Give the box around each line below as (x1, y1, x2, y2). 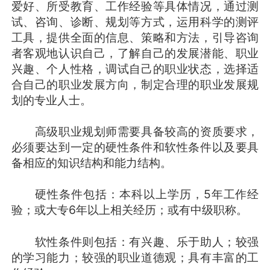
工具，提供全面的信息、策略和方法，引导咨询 (11, 30, 259, 45)
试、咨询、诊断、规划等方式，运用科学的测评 (11, 14, 259, 29)
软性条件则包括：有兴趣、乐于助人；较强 (11, 234, 259, 249)
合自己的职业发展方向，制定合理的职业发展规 (11, 77, 259, 92)
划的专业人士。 (11, 92, 92, 107)
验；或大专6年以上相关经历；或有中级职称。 (11, 202, 248, 218)
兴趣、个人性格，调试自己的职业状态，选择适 (11, 61, 259, 76)
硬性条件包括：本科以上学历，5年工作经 (11, 187, 259, 202)
